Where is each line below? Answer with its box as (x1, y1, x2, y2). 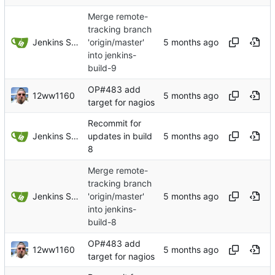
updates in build (88, 130, 152, 141)
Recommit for (88, 117, 141, 128)
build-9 (88, 63, 117, 74)
